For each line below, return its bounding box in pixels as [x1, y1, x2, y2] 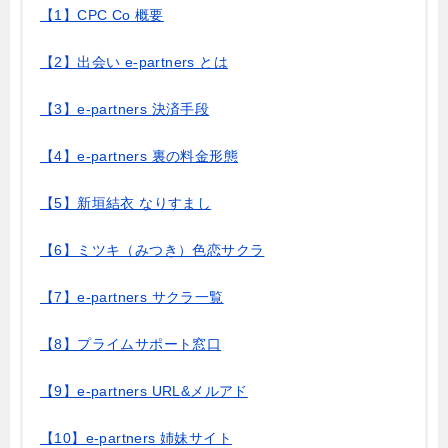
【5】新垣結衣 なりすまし [40, 194, 212, 211]
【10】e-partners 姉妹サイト [40, 429, 232, 446]
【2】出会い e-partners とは [40, 53, 229, 70]
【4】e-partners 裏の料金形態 [40, 147, 238, 164]
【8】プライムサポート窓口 [40, 335, 222, 352]
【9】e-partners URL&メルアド [40, 382, 248, 399]
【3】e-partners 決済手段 [40, 100, 210, 117]
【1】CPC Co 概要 [40, 6, 164, 23]
